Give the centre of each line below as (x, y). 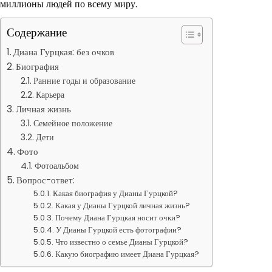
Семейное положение (73, 123)
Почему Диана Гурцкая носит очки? (118, 218)
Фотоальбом (56, 166)
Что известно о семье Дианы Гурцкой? (122, 242)
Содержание (37, 32)
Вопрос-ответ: (46, 180)
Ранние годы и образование (84, 81)
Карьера (50, 95)
